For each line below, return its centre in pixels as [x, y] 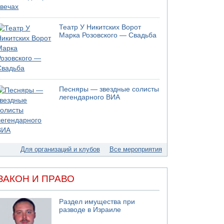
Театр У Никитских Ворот [100, 27]
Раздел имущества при [97, 202]
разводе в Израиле [90, 210]
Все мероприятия [135, 149]
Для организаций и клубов [60, 149]
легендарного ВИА [90, 97]
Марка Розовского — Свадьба [108, 35]
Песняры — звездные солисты [109, 89]
